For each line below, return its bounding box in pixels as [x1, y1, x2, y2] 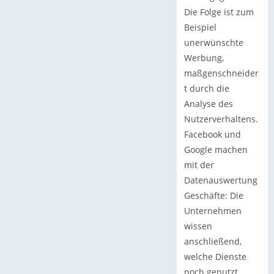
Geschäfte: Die [183, 190, 243, 202]
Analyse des [183, 98, 233, 110]
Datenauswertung [183, 174, 257, 187]
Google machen [183, 144, 248, 156]
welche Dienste [183, 251, 246, 263]
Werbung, [183, 52, 224, 64]
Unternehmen [183, 205, 242, 217]
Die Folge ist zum [183, 6, 254, 18]
